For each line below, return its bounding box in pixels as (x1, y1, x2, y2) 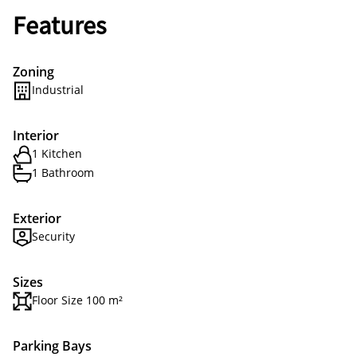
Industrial (32, 82, 84, 97)
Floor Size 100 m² (32, 292, 123, 308)
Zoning (13, 63, 54, 80)
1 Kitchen (32, 146, 82, 161)
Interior (13, 127, 59, 144)
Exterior (13, 210, 61, 227)
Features (13, 10, 106, 42)
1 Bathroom (32, 165, 94, 180)
